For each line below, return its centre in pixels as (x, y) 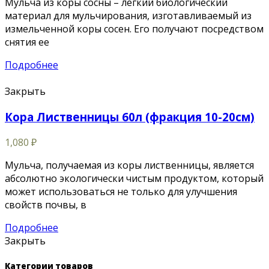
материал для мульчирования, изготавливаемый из (128, 16)
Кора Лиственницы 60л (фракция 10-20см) (130, 117)
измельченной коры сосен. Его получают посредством (134, 29)
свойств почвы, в (46, 204)
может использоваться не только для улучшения (121, 191)
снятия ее (27, 42)
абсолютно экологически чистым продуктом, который (134, 178)
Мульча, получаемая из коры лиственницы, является (129, 165)
